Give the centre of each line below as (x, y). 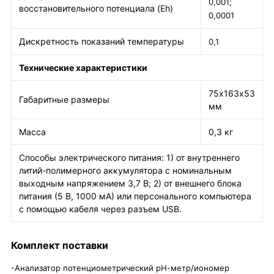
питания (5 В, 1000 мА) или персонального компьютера (135, 196)
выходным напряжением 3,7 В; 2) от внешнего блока (130, 183)
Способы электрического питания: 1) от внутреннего (129, 158)
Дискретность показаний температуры (102, 42)
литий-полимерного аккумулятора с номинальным (125, 171)
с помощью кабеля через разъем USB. (100, 209)
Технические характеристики (83, 68)
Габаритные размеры (64, 100)
